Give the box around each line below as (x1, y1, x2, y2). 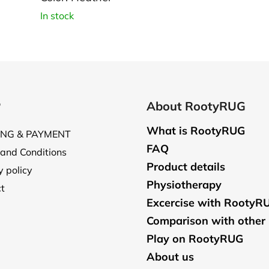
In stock (40, 10, 74, 22)
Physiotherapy (147, 177, 222, 192)
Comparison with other (147, 213, 265, 228)
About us (147, 249, 194, 264)
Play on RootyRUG (147, 231, 243, 246)
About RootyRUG (147, 98, 246, 113)
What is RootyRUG (147, 123, 245, 138)
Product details (147, 159, 225, 174)
